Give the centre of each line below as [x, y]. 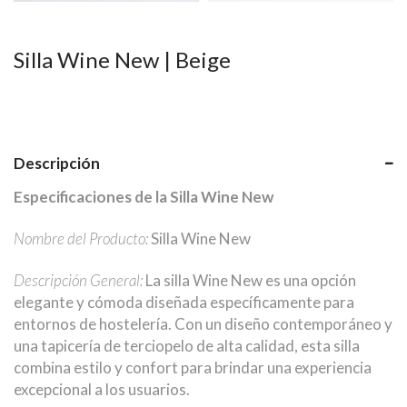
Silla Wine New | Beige [122, 59]
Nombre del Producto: [81, 238]
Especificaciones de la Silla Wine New [144, 196]
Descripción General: [78, 280]
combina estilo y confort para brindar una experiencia [193, 367]
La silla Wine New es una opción [249, 280]
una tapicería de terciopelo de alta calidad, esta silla [187, 345]
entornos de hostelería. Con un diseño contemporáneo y [203, 323]
